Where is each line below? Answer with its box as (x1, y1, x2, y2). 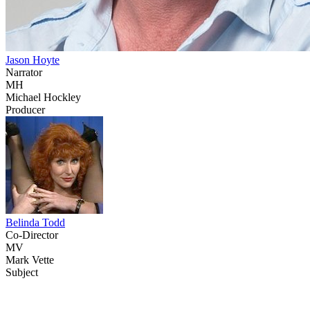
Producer (6, 103, 45, 116)
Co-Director (6, 228, 58, 241)
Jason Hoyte (6, 53, 60, 66)
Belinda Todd (6, 216, 65, 228)
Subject (6, 266, 38, 278)
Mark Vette (6, 253, 54, 266)
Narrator (6, 66, 42, 78)
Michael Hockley (6, 91, 81, 103)
